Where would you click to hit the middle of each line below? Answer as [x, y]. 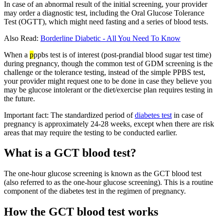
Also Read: [22, 38]
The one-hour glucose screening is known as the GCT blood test [103, 174]
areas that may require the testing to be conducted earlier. [91, 132]
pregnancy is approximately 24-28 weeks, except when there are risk [109, 124]
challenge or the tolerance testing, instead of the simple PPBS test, [105, 72]
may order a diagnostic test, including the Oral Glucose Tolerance [104, 13]
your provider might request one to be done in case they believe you [108, 81]
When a [17, 54]
